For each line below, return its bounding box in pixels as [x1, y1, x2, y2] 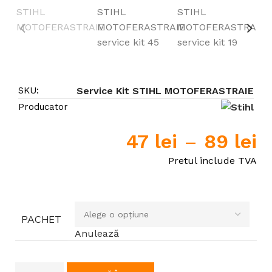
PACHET [21, 213, 61, 225]
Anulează [75, 228, 119, 239]
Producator [18, 101, 68, 112]
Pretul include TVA [168, 155, 257, 166]
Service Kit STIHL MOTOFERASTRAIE [76, 84, 254, 97]
